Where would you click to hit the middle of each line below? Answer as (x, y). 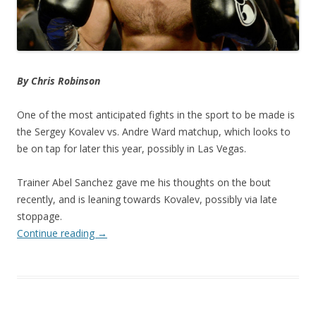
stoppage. (39, 217)
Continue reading (57, 233)
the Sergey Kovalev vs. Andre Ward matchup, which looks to (154, 132)
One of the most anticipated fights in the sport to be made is (156, 115)
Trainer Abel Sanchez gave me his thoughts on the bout (144, 183)
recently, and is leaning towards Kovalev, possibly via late (147, 200)
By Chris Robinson (59, 81)
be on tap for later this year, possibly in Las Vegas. (132, 149)
